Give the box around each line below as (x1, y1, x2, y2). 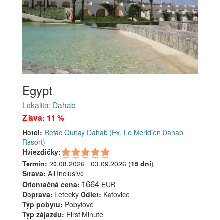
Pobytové (63, 199, 94, 210)
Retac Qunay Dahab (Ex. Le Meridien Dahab (44, 127, 183, 137)
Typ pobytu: (22, 199, 63, 210)
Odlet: (81, 190, 101, 200)
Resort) (22, 137, 45, 147)
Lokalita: (22, 99, 53, 110)
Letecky (53, 190, 81, 200)
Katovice (101, 190, 130, 200)
